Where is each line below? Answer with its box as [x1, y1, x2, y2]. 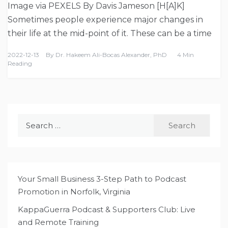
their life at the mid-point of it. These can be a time [8, 28, 212, 38]
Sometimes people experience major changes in [8, 14, 203, 24]
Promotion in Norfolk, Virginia [18, 186, 130, 196]
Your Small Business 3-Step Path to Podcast [18, 174, 186, 184]
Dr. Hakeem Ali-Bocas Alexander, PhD [55, 50, 167, 59]
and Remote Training [18, 217, 99, 227]
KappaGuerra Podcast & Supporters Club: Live [18, 204, 195, 214]
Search [17, 115, 44, 125]
